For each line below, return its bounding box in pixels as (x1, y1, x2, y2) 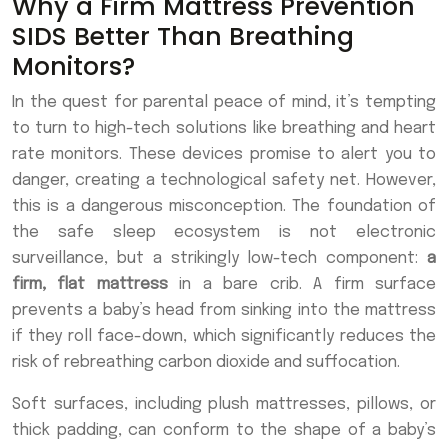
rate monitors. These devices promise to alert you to (12, 146, 436, 164)
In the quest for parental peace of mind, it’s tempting (12, 94, 436, 112)
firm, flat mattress (12, 276, 168, 294)
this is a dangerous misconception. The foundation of (12, 198, 436, 216)
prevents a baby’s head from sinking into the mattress (12, 302, 436, 320)
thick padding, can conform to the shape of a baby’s (12, 422, 436, 440)
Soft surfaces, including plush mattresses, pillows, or (12, 396, 436, 414)
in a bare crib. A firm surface (167, 276, 437, 294)
